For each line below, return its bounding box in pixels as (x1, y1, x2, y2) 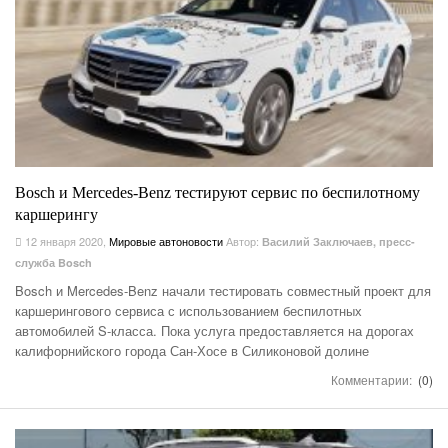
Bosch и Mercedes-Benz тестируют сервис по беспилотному (15, 183, 420, 201)
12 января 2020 (22, 232, 103, 249)
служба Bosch (15, 254, 92, 270)
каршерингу (15, 205, 98, 223)
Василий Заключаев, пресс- (262, 233, 415, 249)
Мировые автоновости (109, 232, 223, 249)
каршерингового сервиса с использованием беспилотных (15, 300, 362, 320)
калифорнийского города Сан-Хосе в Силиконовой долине (15, 340, 369, 360)
